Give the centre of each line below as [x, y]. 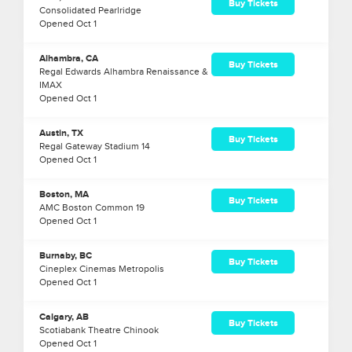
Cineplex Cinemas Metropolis [102, 269]
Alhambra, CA [69, 59]
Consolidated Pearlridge [90, 11]
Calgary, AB [64, 317]
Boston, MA [64, 195]
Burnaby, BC [66, 256]
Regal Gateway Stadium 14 [95, 147]
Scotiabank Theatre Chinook [99, 330]
